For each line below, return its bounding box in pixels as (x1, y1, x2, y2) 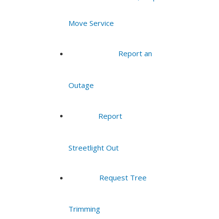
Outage (68, 80, 94, 90)
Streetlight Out (68, 142, 119, 153)
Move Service (68, 18, 114, 28)
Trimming (68, 203, 101, 214)
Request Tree (99, 172, 147, 182)
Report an (118, 48, 153, 58)
